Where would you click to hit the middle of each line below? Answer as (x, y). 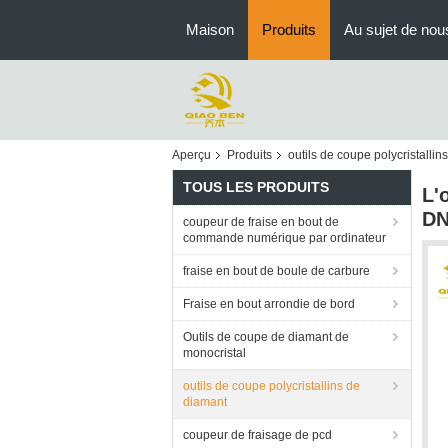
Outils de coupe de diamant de (266, 337)
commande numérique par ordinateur (284, 238)
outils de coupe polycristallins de (271, 386)
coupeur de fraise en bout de (261, 222)
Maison (210, 29)
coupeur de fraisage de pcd (257, 435)
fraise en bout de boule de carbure (276, 271)
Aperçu (191, 155)
